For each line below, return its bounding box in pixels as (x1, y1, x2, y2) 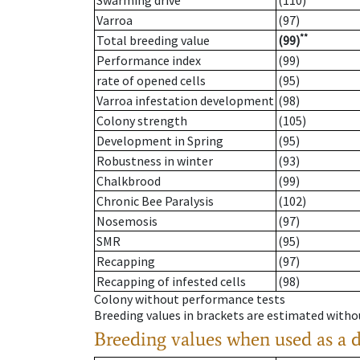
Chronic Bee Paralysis (96, 193, 214, 210)
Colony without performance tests (94, 291, 285, 308)
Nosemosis (96, 213, 157, 230)
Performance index (96, 52, 201, 69)
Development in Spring (96, 133, 223, 149)
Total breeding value (96, 32, 210, 49)
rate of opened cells (96, 72, 206, 89)
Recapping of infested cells (96, 273, 246, 290)
